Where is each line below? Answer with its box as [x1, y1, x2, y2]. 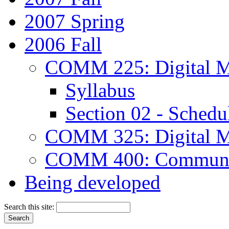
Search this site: [4, 202, 56, 212]
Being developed [25, 171, 161, 194]
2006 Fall [25, 33, 102, 56]
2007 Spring [25, 10, 125, 33]
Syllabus [65, 79, 135, 102]
